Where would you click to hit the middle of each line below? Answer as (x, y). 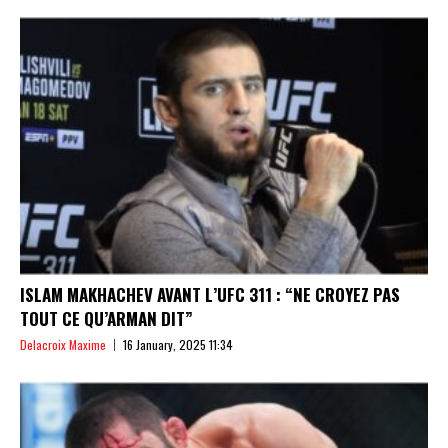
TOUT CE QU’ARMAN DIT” (106, 318)
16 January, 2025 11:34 (178, 344)
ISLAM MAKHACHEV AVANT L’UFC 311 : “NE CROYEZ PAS (210, 294)
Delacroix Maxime (63, 344)
